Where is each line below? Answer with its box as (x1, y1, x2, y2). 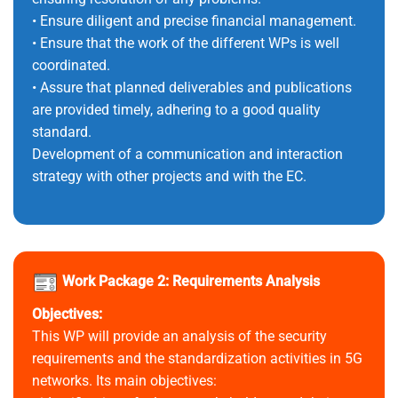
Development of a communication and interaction (31, 145, 343, 163)
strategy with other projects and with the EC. (31, 167, 306, 185)
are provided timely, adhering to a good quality (31, 100, 321, 118)
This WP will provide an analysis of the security (31, 328, 327, 346)
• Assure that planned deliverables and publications (31, 78, 352, 96)
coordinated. (31, 56, 110, 74)
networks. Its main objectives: (31, 372, 217, 390)
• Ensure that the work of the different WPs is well (31, 34, 339, 52)
